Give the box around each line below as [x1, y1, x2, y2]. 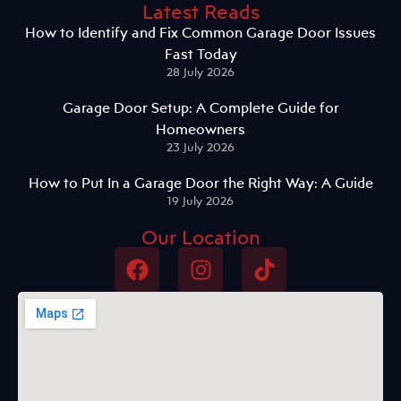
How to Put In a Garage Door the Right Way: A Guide [28, 174, 373, 192]
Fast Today [164, 45, 237, 64]
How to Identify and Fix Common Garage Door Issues [25, 23, 376, 42]
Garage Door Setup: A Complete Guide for [62, 98, 339, 117]
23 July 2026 [166, 140, 235, 155]
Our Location [141, 225, 260, 250]
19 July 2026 [167, 193, 234, 209]
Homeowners [156, 120, 245, 139]
